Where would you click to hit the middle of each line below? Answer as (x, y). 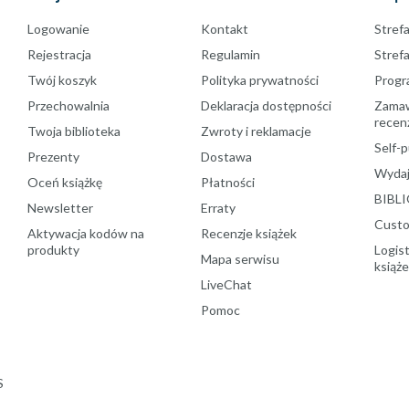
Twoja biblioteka (74, 131)
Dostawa (226, 156)
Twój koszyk (62, 79)
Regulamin (231, 54)
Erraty (218, 207)
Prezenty (53, 156)
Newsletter (60, 207)
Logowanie (58, 28)
